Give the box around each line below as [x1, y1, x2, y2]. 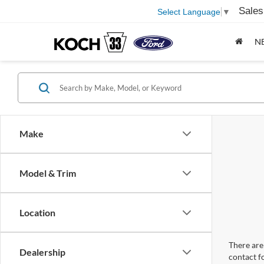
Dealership [19, 246, 65, 258]
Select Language [157, 6, 220, 16]
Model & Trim [19, 167, 76, 179]
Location [19, 207, 55, 218]
